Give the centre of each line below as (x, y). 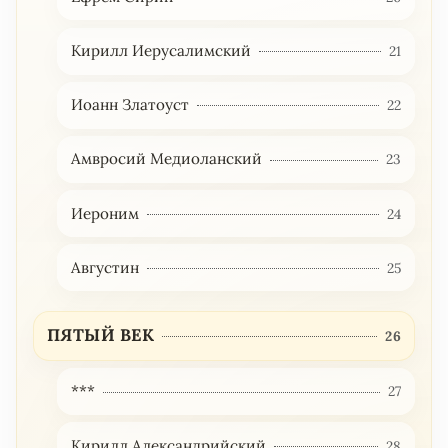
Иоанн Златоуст (129, 105)
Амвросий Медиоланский (166, 159)
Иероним (104, 213)
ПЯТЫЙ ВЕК (100, 335)
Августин (104, 267)
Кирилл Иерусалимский (160, 51)
